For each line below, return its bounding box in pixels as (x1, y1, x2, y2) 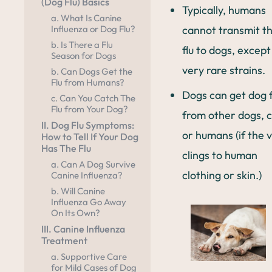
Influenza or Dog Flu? (51, 23, 135, 35)
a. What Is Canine (51, 12, 121, 24)
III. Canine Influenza (41, 223, 125, 236)
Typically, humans (182, 3, 266, 17)
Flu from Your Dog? (51, 103, 128, 115)
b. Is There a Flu (51, 39, 113, 51)
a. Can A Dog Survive (51, 158, 135, 171)
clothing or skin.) (182, 168, 262, 182)
